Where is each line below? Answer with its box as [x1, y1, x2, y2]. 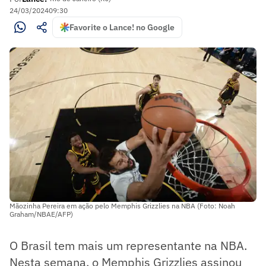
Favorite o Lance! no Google [69, 22, 175, 33]
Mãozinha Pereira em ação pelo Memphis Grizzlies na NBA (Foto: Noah [9, 201, 235, 210]
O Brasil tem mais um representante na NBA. [9, 237, 247, 254]
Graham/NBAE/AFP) [9, 209, 73, 218]
